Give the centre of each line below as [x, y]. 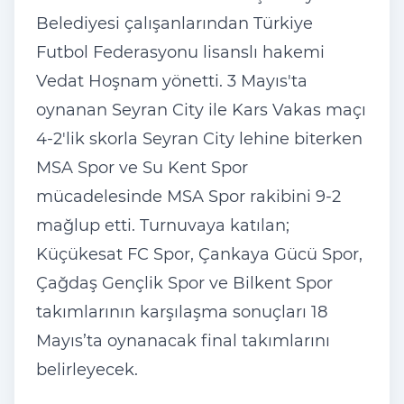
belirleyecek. [89, 369]
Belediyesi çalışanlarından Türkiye [174, 23]
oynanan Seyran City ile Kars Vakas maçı [201, 110]
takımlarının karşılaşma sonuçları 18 [182, 312]
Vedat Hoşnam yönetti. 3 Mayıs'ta [172, 81]
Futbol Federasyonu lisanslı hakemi [180, 52]
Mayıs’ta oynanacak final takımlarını [183, 340]
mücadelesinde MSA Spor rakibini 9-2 [188, 196]
